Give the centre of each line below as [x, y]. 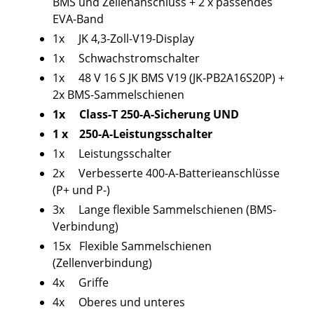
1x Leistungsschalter [112, 153]
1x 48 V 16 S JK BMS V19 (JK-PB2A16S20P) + [169, 78]
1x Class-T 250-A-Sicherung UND [147, 114]
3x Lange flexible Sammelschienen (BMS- [164, 210]
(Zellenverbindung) [102, 263]
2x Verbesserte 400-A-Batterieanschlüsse [166, 173]
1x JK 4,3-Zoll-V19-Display [123, 39]
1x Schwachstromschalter [126, 58]
